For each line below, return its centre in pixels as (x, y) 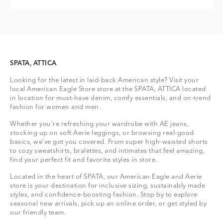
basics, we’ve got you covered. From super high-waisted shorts (109, 142)
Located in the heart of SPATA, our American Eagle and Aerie (106, 177)
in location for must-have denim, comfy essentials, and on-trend (111, 99)
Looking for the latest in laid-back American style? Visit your (104, 81)
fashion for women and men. (55, 108)
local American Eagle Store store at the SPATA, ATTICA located (108, 90)
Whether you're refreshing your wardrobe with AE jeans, (99, 124)
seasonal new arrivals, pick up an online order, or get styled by (108, 204)
